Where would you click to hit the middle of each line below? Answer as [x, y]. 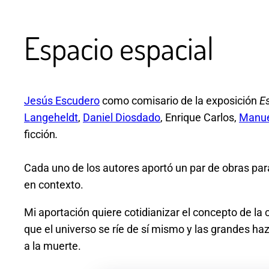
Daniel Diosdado [122, 118]
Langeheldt [51, 118]
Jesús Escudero [62, 101]
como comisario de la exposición [180, 101]
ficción [40, 134]
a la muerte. [53, 246]
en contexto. [54, 185]
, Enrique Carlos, [200, 118]
